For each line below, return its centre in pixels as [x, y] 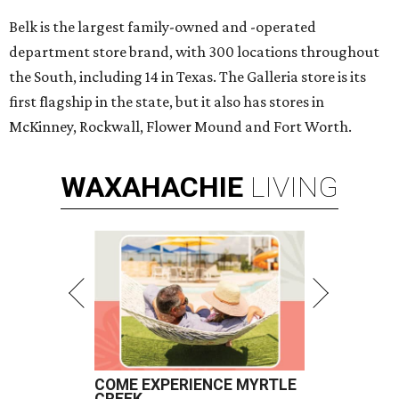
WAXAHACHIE [152, 187]
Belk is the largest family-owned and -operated [163, 27]
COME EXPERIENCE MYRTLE [195, 385]
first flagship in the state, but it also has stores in [167, 102]
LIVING [294, 187]
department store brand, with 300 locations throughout [194, 52]
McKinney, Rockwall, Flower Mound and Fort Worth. [180, 127]
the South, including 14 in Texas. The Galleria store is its [187, 77]
